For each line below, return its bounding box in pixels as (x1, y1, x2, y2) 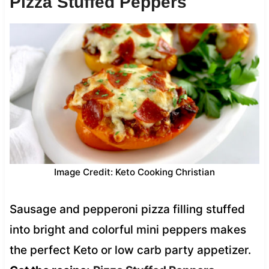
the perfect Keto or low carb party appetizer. (9, 243, 251, 257)
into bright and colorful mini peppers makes (9, 222, 246, 237)
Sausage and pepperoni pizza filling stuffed (9, 202, 245, 216)
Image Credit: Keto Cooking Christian (54, 166, 215, 178)
